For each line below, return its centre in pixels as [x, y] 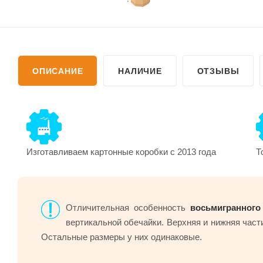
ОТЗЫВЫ [218, 71]
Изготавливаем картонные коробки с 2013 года [121, 151]
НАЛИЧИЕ [140, 71]
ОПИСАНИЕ [58, 71]
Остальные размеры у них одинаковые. [122, 237]
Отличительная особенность [128, 207]
